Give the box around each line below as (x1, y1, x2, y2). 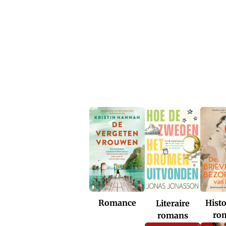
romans (157, 210, 188, 220)
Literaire (155, 198, 190, 208)
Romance (98, 198, 136, 208)
